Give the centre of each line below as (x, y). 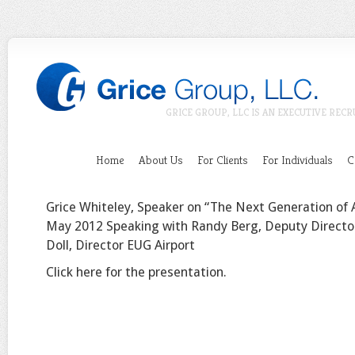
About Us (161, 160)
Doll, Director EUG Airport (120, 245)
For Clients (223, 160)
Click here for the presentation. (136, 272)
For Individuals (298, 160)
